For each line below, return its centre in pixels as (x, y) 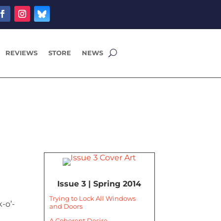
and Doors (66, 206)
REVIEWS (22, 53)
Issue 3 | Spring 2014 (99, 184)
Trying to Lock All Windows (93, 199)
